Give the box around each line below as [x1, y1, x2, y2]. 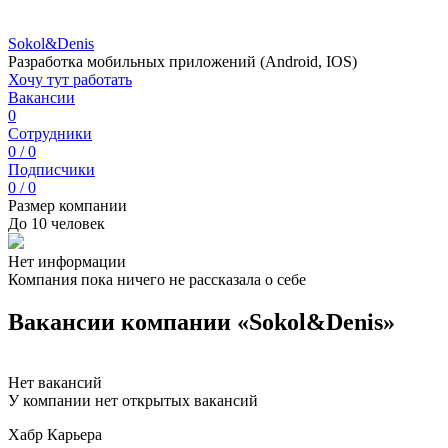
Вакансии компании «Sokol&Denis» [8, 308, 395, 335]
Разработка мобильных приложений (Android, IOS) [8, 53, 357, 70]
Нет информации [8, 253, 126, 270]
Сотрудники [8, 125, 92, 142]
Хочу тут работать [8, 71, 132, 88]
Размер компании [8, 197, 127, 214]
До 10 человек [8, 215, 105, 232]
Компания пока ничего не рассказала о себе [8, 271, 306, 288]
